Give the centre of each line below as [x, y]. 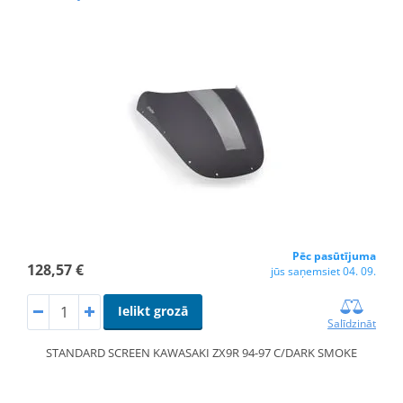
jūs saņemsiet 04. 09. [324, 271]
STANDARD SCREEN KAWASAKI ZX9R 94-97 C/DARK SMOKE [201, 352]
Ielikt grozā [152, 310]
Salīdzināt [352, 323]
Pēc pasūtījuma [335, 255]
